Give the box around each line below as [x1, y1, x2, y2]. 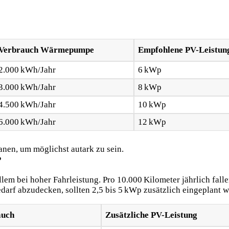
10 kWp [138, 100, 166, 110]
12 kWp [138, 117, 166, 127]
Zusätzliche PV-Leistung [105, 210, 197, 220]
